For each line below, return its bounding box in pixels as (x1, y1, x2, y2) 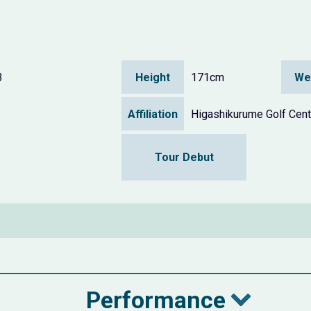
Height (135, 70, 171, 84)
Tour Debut (154, 151, 214, 165)
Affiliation (128, 107, 178, 121)
